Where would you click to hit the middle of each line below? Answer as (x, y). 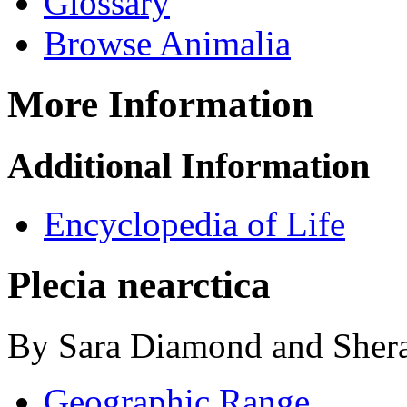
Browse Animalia (167, 43)
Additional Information (189, 165)
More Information (160, 104)
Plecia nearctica (139, 285)
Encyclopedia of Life (194, 224)
